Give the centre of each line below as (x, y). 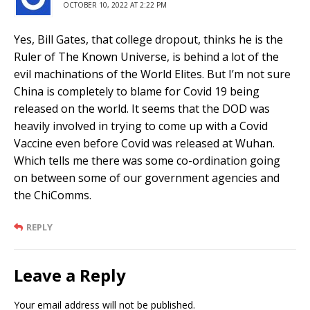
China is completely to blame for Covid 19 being (137, 91)
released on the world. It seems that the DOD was (142, 108)
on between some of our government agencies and (147, 177)
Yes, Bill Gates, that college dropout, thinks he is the (148, 39)
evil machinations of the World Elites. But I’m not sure (152, 74)
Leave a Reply (70, 275)
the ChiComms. (53, 195)
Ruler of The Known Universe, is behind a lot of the (146, 56)
